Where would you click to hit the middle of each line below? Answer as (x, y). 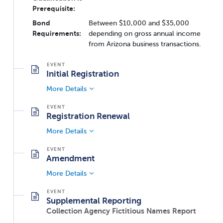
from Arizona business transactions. (145, 44)
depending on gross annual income (145, 33)
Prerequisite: (54, 8)
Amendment (70, 158)
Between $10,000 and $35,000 (139, 23)
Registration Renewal (88, 116)
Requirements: (57, 33)
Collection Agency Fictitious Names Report (121, 211)
